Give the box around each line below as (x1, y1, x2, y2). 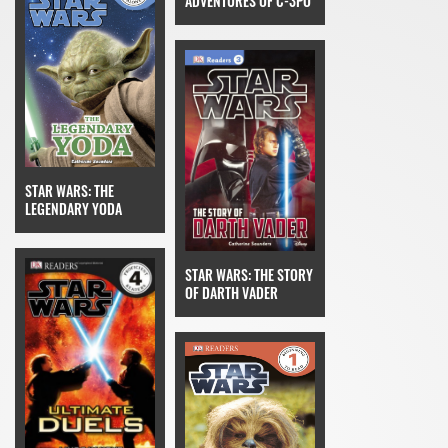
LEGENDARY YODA (25, 198, 122, 220)
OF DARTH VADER (185, 281, 278, 303)
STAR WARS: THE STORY (185, 263, 313, 285)
